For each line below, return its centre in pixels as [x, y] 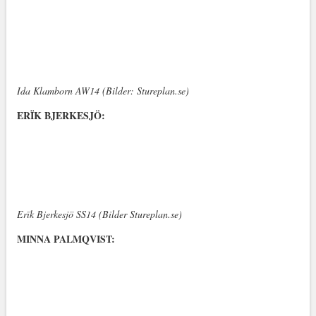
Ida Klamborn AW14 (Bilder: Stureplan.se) [103, 91]
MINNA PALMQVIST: [66, 239]
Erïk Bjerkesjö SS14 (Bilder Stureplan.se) [99, 214]
